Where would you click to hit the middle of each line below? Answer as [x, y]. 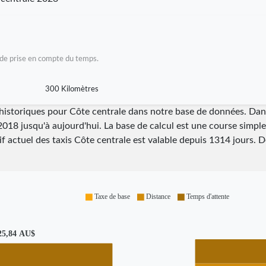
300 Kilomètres [72, 89]
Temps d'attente [208, 197]
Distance [158, 197]
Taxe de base [112, 197]
